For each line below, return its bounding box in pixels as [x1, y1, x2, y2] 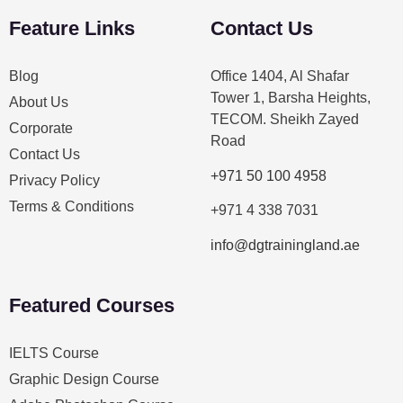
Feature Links [9, 17, 135, 40]
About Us [9, 94, 68, 111]
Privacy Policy [9, 173, 100, 189]
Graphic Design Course [9, 371, 159, 387]
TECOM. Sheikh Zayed [210, 112, 359, 128]
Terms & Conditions [9, 199, 134, 215]
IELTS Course [9, 345, 99, 361]
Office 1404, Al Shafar [210, 68, 349, 85]
